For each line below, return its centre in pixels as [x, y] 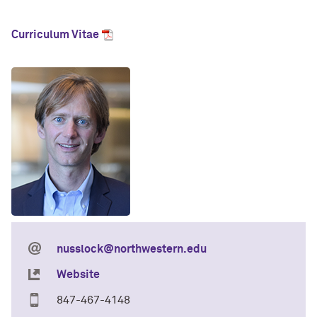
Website [78, 275]
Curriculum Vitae [55, 35]
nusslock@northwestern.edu [132, 249]
